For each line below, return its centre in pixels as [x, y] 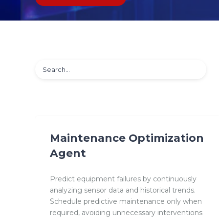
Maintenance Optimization [127, 138]
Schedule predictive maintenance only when [126, 202]
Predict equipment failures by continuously [123, 179]
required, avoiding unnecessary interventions [126, 213]
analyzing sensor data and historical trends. [123, 190]
